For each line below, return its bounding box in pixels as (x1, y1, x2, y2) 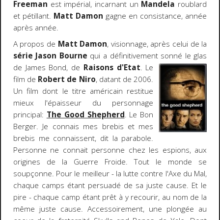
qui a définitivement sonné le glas (87, 51, 207, 61)
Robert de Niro (38, 74, 96, 85)
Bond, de (45, 62, 83, 73)
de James (13, 62, 46, 73)
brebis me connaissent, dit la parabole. (13, 133, 154, 144)
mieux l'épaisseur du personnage (13, 98, 154, 109)
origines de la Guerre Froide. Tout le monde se (13, 157, 207, 167)
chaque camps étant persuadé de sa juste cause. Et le (13, 180, 207, 191)
